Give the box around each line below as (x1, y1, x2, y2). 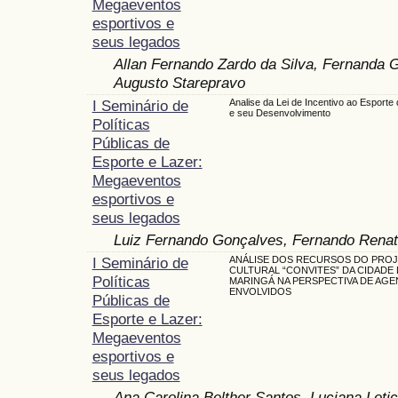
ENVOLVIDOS (228, 285, 291, 297)
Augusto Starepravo (114, 73, 245, 92)
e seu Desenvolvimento (228, 107, 330, 118)
